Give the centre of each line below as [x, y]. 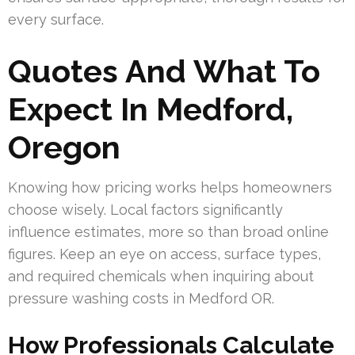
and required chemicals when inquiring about [161, 276]
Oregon [64, 147]
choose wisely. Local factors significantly [145, 209]
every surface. [56, 19]
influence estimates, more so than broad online [168, 231]
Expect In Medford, [151, 109]
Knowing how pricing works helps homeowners [170, 187]
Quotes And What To [164, 71]
